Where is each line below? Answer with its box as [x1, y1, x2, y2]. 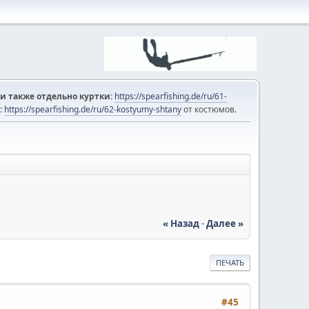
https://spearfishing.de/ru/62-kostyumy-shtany [4, 103, 181, 115]
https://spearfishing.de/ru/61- [114, 90, 227, 102]
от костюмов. [181, 103, 237, 115]
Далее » [206, 217, 243, 230]
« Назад [163, 217, 199, 230]
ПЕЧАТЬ [216, 257, 244, 268]
